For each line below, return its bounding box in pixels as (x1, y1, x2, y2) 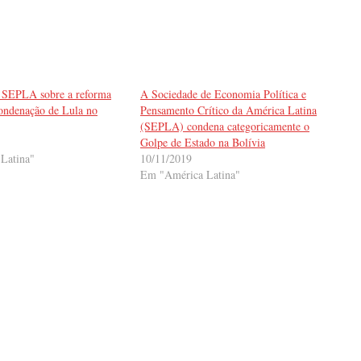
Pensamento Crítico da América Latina (140, 102, 317, 118)
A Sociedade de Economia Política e (140, 85, 307, 102)
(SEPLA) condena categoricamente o (140, 118, 310, 134)
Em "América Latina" (140, 166, 241, 182)
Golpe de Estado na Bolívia (140, 134, 266, 150)
